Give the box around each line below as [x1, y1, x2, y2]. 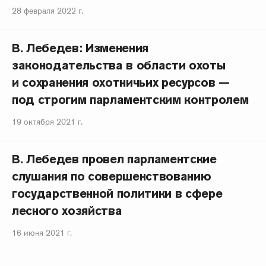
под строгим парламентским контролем [12, 92, 249, 107]
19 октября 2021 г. [12, 116, 83, 127]
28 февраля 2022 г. [12, 5, 83, 16]
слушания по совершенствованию [12, 169, 211, 184]
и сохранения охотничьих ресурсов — [12, 75, 230, 90]
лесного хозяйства [12, 203, 122, 218]
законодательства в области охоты [12, 58, 226, 73]
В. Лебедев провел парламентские [12, 151, 217, 167]
